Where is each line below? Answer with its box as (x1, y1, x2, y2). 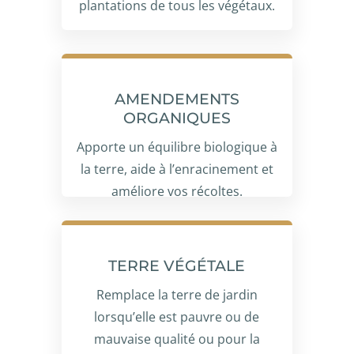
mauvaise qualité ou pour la (93, 330, 260, 348)
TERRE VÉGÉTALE (108, 256, 246, 275)
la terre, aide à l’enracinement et (80, 160, 273, 178)
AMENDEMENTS (114, 89, 239, 108)
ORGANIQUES (122, 108, 231, 127)
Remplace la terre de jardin (96, 285, 258, 303)
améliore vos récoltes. (111, 182, 243, 200)
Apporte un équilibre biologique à (76, 137, 277, 156)
